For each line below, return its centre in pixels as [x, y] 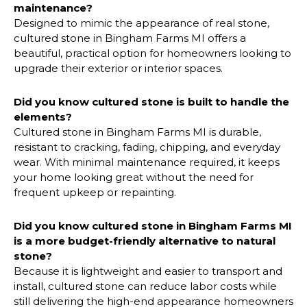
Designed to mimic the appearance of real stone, [142, 23]
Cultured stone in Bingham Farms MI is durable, [137, 132]
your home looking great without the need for [134, 177]
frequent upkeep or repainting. [95, 193]
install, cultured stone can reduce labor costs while [145, 286]
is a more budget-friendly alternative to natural [145, 241]
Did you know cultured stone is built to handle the [151, 102]
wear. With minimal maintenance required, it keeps [147, 162]
